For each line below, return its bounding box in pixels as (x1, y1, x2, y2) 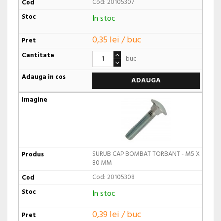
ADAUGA (131, 74, 161, 86)
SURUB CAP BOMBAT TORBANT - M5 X (92, 148, 200, 159)
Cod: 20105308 (92, 172, 135, 183)
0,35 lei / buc (92, 33, 142, 47)
